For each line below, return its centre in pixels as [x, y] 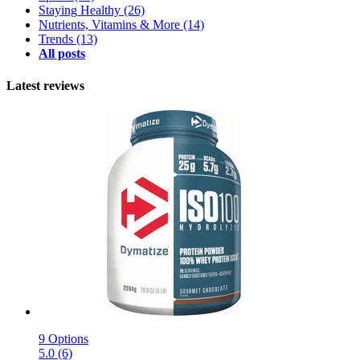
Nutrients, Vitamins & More [109, 25]
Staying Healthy [80, 10]
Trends [56, 39]
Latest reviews [45, 85]
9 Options [63, 338]
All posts [62, 54]
